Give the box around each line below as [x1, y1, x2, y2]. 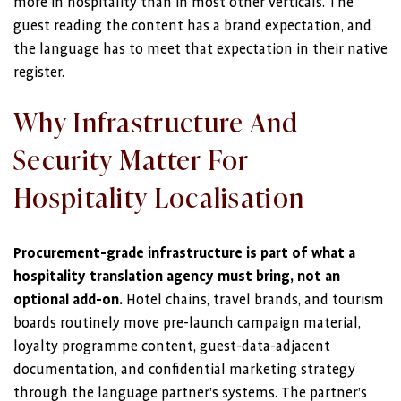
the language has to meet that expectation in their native [13, 41, 388, 57]
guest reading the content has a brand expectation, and [13, 18, 371, 34]
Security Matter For [13, 139, 249, 178]
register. [13, 64, 64, 81]
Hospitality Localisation [13, 176, 305, 216]
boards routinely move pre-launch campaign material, [13, 315, 361, 331]
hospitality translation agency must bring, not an [13, 269, 340, 285]
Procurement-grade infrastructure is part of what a [13, 245, 355, 261]
